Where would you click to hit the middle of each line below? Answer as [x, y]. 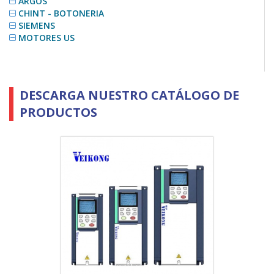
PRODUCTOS [58, 113]
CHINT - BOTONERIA [61, 13]
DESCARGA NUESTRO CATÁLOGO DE [129, 95]
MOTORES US [46, 38]
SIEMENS [37, 26]
